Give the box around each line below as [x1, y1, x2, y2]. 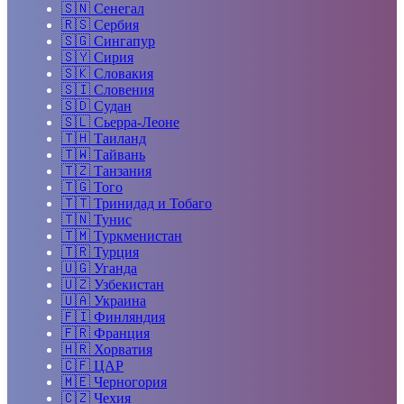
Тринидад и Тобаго [94, 195, 212, 211]
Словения [94, 81, 154, 97]
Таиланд [94, 130, 146, 146]
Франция [94, 325, 150, 341]
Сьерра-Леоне [94, 114, 179, 130]
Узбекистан [94, 276, 164, 292]
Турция [94, 243, 139, 260]
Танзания [94, 162, 151, 179]
